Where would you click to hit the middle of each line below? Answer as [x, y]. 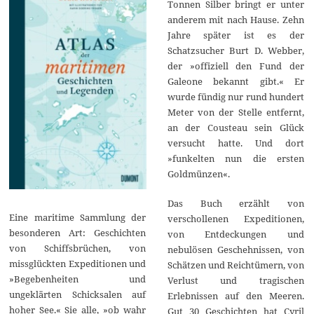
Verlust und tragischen [235, 280]
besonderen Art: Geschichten [78, 232]
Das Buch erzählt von [235, 203]
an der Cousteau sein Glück [235, 127]
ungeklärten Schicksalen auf [78, 294]
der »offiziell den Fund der [235, 66]
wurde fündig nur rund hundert [235, 96]
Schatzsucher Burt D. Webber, [235, 50]
